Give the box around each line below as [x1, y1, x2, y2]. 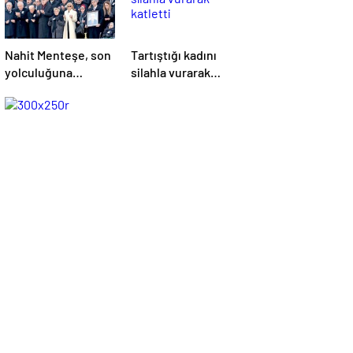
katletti [131, 82, 171, 97]
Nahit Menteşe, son [5, 47, 111, 62]
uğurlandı [5, 82, 58, 97]
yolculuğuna [5, 65, 72, 80]
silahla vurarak [131, 65, 210, 80]
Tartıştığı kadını [131, 47, 217, 62]
